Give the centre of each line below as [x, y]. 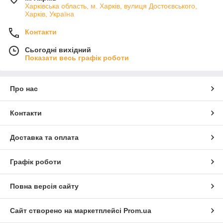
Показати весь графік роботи [77, 57]
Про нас [24, 88]
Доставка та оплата [44, 137]
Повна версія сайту [44, 186]
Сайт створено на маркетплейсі [67, 210]
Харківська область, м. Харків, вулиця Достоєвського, [111, 6]
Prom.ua [137, 210]
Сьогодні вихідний [58, 50]
